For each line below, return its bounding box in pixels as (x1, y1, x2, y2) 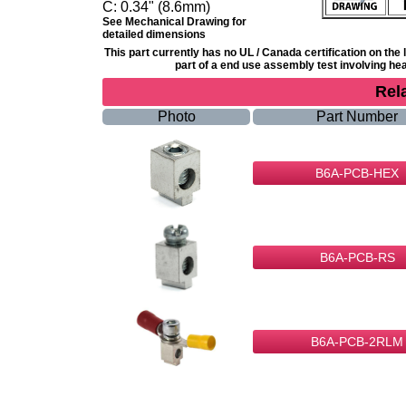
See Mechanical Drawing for (102, 15, 246, 28)
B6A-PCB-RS (319, 250, 395, 265)
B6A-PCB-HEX (315, 166, 399, 180)
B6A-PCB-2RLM (311, 334, 403, 349)
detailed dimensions (102, 28, 206, 41)
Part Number (316, 109, 398, 124)
